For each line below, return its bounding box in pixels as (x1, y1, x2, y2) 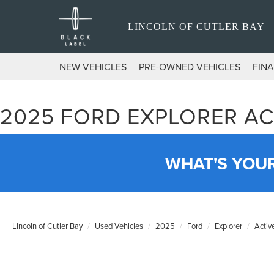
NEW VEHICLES (59, 60, 127, 73)
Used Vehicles (95, 220, 143, 231)
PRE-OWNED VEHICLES (139, 60, 240, 73)
